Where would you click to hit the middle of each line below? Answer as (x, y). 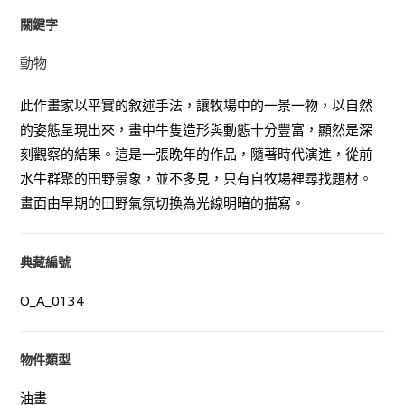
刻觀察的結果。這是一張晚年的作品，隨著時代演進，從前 (197, 154)
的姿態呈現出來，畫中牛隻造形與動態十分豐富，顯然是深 (197, 129)
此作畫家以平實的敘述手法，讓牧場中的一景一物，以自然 (197, 105)
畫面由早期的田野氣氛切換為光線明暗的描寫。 (163, 202)
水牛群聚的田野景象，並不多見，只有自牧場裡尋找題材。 (197, 178)
